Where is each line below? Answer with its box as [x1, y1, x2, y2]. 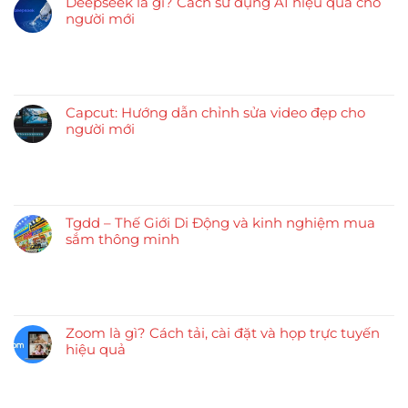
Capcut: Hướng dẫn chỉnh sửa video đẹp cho [66, 103, 365, 121]
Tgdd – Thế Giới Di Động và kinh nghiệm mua [66, 213, 375, 231]
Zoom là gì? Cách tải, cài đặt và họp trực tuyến [66, 323, 380, 342]
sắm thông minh [66, 229, 179, 248]
